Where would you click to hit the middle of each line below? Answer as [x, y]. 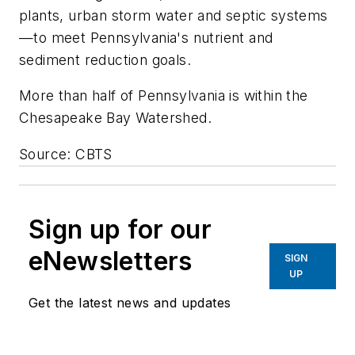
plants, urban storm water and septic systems [174, 15]
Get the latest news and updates [130, 302]
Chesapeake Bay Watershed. [115, 118]
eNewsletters [111, 261]
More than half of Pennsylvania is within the [164, 96]
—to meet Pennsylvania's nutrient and [146, 37]
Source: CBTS [66, 154]
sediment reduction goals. [105, 59]
